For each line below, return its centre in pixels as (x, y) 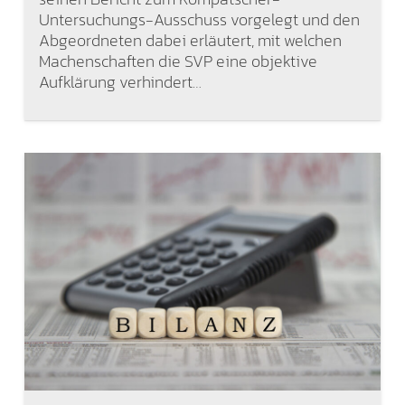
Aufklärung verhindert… (120, 81)
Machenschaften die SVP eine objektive (178, 61)
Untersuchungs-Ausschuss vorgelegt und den (199, 19)
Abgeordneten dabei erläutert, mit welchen (190, 40)
